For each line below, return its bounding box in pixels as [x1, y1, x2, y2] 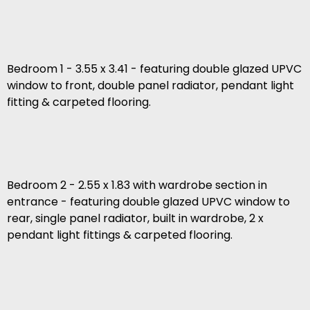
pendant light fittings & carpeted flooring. [7, 227, 232, 244]
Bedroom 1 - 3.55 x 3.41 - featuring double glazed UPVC [7, 61, 302, 77]
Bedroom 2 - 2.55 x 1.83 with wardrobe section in [7, 177, 267, 194]
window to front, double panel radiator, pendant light [7, 77, 294, 94]
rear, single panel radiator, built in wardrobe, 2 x [7, 210, 264, 227]
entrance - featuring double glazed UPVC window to [7, 194, 290, 210]
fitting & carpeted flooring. [7, 94, 151, 111]
